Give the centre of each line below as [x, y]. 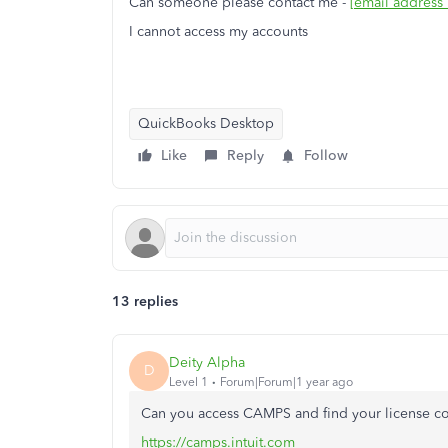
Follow [326, 155]
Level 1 [188, 381]
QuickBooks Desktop [206, 123]
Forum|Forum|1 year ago [286, 381]
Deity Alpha [207, 362]
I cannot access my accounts [220, 31]
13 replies [145, 301]
